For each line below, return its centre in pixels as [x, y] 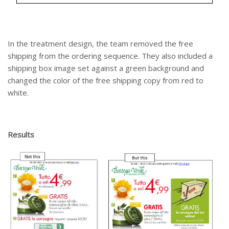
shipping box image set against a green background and [106, 68]
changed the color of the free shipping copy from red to [106, 80]
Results [21, 134]
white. [18, 92]
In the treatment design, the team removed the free [100, 43]
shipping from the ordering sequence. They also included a [110, 55]
